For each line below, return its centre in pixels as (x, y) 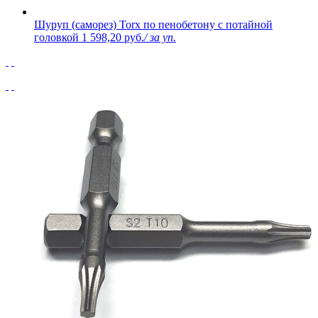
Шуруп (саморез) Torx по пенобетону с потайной (153, 25)
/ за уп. (160, 38)
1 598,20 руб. (113, 38)
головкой (56, 38)
